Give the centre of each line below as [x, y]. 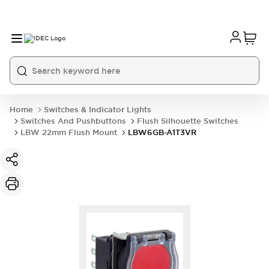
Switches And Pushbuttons [73, 121]
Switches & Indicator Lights [98, 110]
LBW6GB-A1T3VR [162, 132]
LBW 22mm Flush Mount [69, 132]
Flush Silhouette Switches [188, 121]
